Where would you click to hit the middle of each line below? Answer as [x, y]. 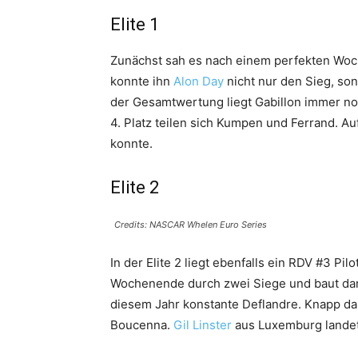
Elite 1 [135, 24]
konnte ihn [142, 81]
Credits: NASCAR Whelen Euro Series [191, 225]
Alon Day [199, 81]
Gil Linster [203, 325]
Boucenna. [142, 325]
